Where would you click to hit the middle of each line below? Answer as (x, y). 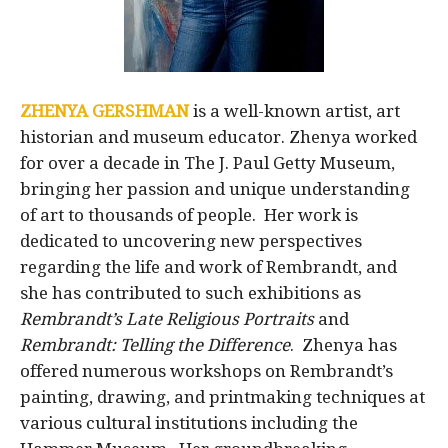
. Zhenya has (343, 344)
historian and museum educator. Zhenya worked (218, 136)
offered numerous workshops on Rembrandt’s (206, 370)
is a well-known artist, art (294, 110)
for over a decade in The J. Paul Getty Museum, (207, 162)
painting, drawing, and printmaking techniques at (222, 396)
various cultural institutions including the (189, 422)
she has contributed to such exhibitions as (190, 292)
